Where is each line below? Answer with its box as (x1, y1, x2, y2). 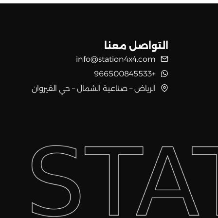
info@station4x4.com (75, 54, 156, 64)
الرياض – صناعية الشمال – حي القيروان (31, 84, 156, 93)
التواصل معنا (104, 40, 168, 52)
